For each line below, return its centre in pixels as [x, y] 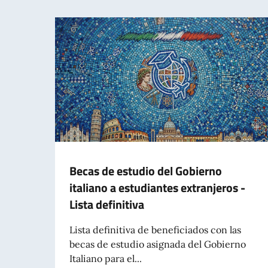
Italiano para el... [106, 258]
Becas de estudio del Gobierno [146, 170]
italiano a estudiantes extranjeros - [157, 187]
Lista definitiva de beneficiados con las [155, 229]
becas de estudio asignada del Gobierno [158, 244]
